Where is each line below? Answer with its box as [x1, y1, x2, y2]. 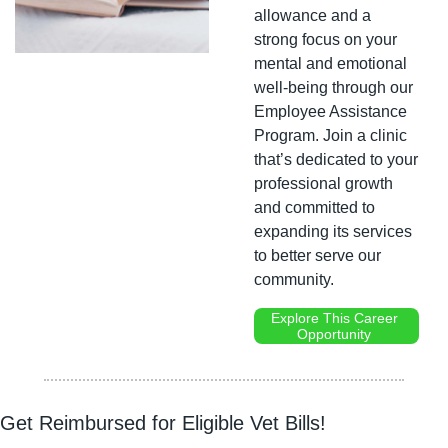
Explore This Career [271, 309, 398, 326]
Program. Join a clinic [254, 126, 407, 144]
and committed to [254, 198, 375, 216]
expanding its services [254, 222, 412, 240]
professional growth [254, 174, 393, 192]
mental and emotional [254, 54, 407, 72]
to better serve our [254, 246, 381, 264]
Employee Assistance [254, 102, 407, 120]
